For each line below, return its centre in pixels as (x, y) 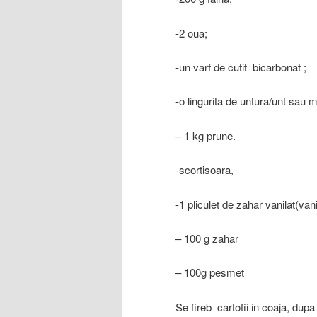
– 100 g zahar (207, 238)
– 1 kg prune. (206, 135)
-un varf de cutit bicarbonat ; (241, 67)
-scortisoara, (204, 170)
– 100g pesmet (210, 272)
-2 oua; (191, 33)
